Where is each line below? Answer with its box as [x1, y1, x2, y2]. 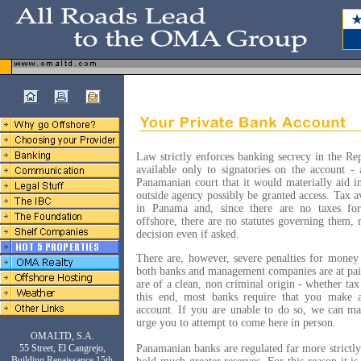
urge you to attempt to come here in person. [136, 317, 336, 329]
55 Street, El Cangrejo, [19, 342, 106, 354]
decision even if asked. [136, 228, 239, 240]
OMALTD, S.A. [30, 330, 94, 342]
